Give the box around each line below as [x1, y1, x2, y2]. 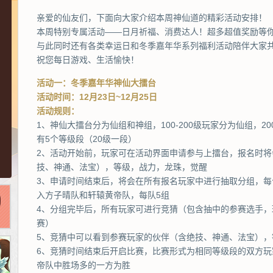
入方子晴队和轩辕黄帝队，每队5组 [37, 190, 169, 200]
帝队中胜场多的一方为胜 [37, 260, 130, 270]
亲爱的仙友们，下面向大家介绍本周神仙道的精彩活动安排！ [37, 13, 267, 23]
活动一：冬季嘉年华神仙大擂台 [37, 78, 156, 88]
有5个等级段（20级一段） [37, 134, 136, 144]
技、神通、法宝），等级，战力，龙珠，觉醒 [37, 162, 207, 172]
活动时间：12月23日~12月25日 [37, 92, 157, 102]
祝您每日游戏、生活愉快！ [37, 55, 139, 65]
